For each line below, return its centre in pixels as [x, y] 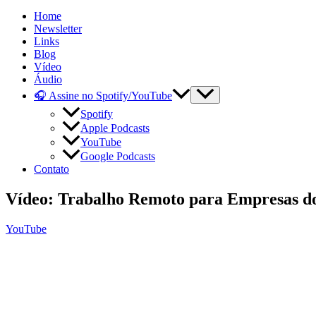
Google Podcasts [118, 157]
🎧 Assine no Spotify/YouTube [103, 96]
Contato [51, 169]
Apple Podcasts [115, 128]
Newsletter [58, 29]
